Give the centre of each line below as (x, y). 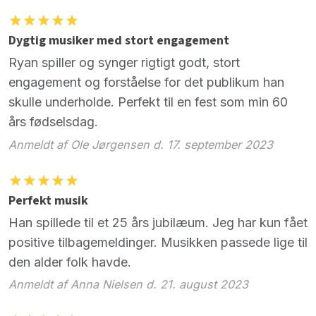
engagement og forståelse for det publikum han (146, 83)
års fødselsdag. (53, 122)
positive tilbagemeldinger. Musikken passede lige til (158, 242)
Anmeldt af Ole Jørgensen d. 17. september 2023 (141, 144)
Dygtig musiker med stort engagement (119, 41)
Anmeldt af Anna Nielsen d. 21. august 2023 (128, 285)
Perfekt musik (48, 200)
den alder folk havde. (70, 262)
